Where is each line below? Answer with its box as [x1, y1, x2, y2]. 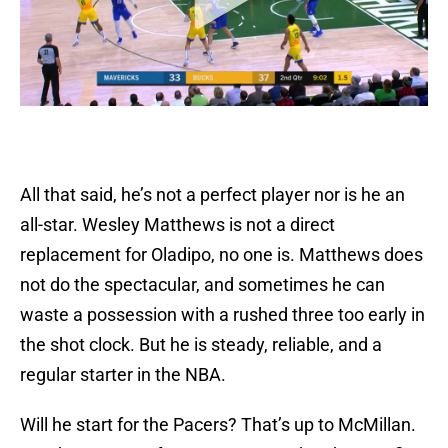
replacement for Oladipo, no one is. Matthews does [20, 244, 423, 266]
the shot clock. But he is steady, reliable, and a [20, 334, 382, 356]
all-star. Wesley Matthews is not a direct [20, 214, 335, 236]
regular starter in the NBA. [20, 364, 226, 386]
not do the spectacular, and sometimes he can [20, 274, 385, 296]
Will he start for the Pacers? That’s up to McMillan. [20, 414, 416, 436]
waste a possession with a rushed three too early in [20, 304, 425, 326]
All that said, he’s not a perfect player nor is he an [20, 184, 405, 206]
